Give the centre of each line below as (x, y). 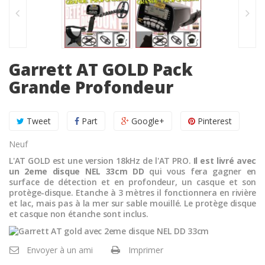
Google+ (147, 121)
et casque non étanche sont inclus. (79, 214)
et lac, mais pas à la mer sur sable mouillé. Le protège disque (132, 203)
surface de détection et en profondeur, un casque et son (132, 182)
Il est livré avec (224, 160)
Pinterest (214, 121)
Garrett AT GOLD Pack (101, 69)
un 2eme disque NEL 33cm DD (77, 171)
